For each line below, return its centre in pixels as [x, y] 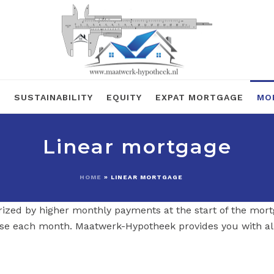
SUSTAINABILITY [54, 97]
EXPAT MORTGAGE [199, 97]
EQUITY [124, 97]
